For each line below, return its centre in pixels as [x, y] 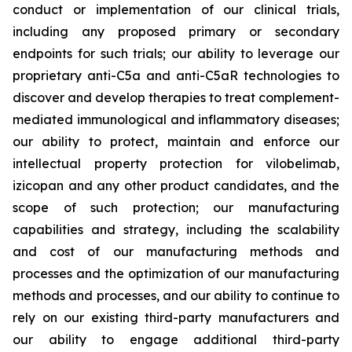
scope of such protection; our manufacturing [176, 207]
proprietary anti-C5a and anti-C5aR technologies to [176, 75]
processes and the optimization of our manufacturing [176, 273]
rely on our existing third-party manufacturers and [176, 317]
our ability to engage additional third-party [176, 339]
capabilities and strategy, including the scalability [176, 229]
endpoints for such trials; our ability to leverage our [176, 53]
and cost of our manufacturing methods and [176, 251]
